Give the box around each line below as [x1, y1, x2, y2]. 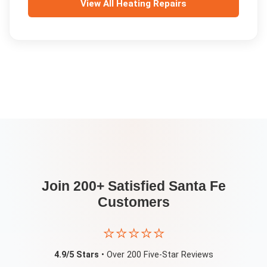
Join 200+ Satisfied [41, 178, 169, 194]
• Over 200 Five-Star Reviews [98, 250, 213, 260]
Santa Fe [168, 178, 226, 194]
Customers [97, 194, 170, 210]
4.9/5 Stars [54, 250, 99, 260]
